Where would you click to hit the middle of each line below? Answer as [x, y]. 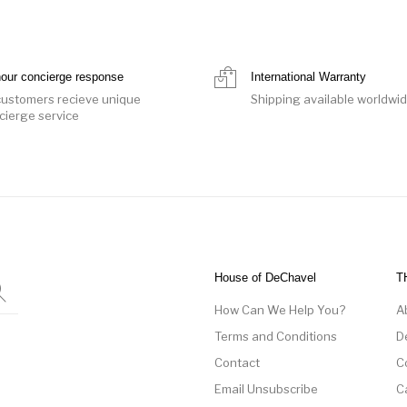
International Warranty [308, 76]
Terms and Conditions [276, 336]
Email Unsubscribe [266, 388]
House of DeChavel [265, 277]
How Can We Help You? [280, 309]
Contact [237, 362]
